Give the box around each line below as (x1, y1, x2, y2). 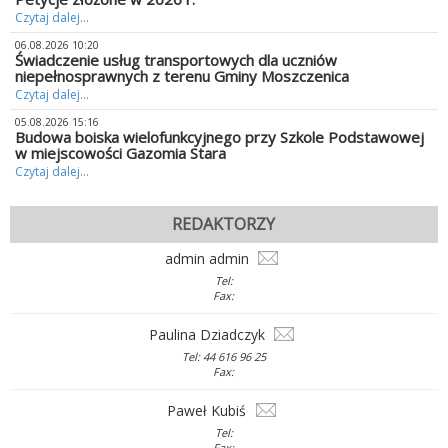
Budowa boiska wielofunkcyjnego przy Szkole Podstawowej (15, 127, 424, 147)
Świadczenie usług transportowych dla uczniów (15, 50, 337, 70)
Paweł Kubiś (167, 401, 251, 421)
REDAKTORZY (172, 213, 276, 235)
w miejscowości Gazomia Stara (15, 143, 226, 163)
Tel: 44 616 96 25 (182, 349, 266, 364)
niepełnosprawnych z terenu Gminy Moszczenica (15, 66, 349, 86)
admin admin (165, 249, 253, 269)
